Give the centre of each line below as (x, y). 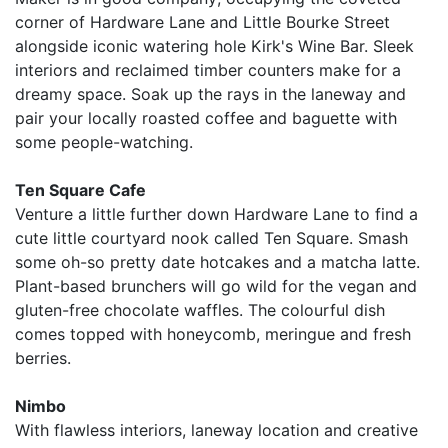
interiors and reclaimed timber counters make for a (208, 69)
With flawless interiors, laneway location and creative (216, 429)
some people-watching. (104, 141)
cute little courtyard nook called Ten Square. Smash (211, 237)
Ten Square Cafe (80, 189)
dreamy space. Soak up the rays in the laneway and (210, 93)
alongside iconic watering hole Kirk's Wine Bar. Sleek (214, 45)
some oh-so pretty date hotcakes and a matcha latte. (217, 261)
